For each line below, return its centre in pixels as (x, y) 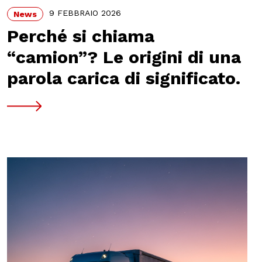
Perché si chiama (80, 36)
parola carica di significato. (123, 78)
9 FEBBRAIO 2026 (85, 13)
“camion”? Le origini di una (124, 57)
